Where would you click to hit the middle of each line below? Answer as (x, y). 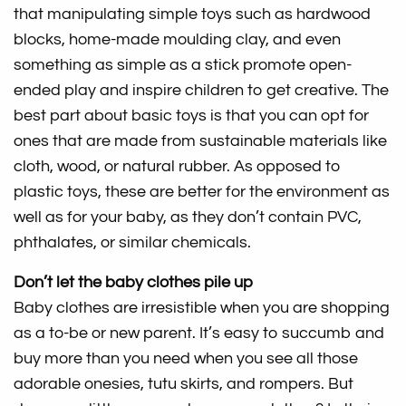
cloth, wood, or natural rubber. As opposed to (178, 167)
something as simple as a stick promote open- (183, 65)
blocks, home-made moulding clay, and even (178, 40)
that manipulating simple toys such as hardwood (193, 14)
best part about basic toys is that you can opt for (192, 116)
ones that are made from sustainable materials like (201, 141)
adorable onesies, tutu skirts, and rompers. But (184, 384)
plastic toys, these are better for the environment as (202, 192)
